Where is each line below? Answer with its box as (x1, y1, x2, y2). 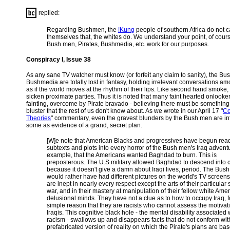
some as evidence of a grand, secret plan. (26, 122, 142, 129)
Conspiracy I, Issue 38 (26, 56, 91, 63)
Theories (26, 114, 51, 122)
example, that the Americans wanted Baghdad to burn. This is (47, 151, 217, 159)
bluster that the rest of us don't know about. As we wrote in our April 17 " (26, 107, 223, 114)
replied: (39, 9, 60, 17)
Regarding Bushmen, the (47, 26, 118, 33)
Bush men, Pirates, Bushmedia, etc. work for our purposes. (47, 41, 209, 48)
